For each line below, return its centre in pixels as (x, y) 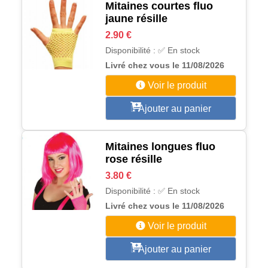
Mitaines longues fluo (161, 147)
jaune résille (137, 19)
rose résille (134, 159)
